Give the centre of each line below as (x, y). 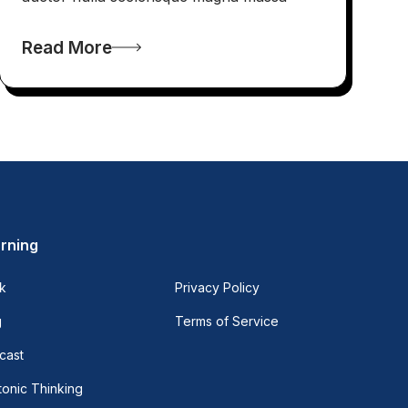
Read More (66, 47)
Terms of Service (227, 321)
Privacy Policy (218, 288)
